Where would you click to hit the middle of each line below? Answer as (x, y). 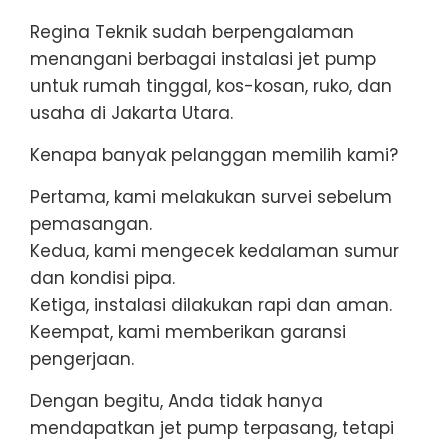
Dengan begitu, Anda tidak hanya (176, 400)
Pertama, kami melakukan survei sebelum (211, 196)
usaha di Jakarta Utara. (131, 112)
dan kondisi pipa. (102, 277)
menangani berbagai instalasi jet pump (203, 58)
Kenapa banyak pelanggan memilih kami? (214, 154)
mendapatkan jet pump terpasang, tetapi (212, 427)
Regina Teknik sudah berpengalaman (192, 31)
